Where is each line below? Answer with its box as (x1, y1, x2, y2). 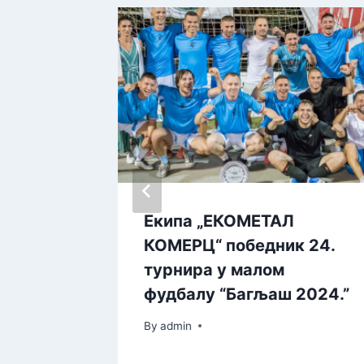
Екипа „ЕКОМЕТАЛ (144, 211, 294, 232)
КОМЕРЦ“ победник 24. (144, 236, 335, 256)
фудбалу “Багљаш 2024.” (144, 284, 349, 305)
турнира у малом (144, 260, 284, 280)
